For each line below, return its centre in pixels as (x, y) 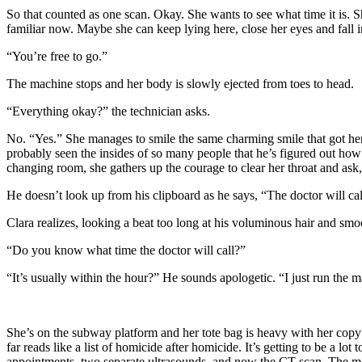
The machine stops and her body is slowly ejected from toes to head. (182, 83)
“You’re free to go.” (59, 56)
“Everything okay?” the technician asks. (108, 111)
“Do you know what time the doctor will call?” (126, 250)
